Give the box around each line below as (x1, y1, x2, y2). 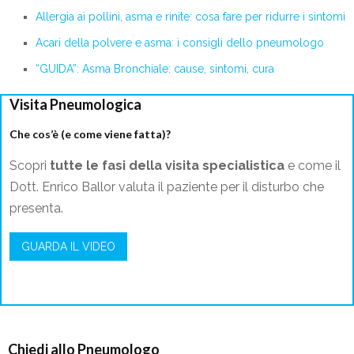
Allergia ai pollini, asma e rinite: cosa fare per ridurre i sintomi (36, 10, 345, 24)
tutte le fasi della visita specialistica (47, 158, 284, 174)
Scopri (9, 158, 47, 174)
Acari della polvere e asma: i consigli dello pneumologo (36, 36, 324, 50)
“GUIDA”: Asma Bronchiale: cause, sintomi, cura (36, 62, 274, 76)
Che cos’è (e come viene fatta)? (9, 127, 171, 141)
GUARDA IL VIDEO (21, 240, 115, 254)
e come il (284, 158, 341, 174)
